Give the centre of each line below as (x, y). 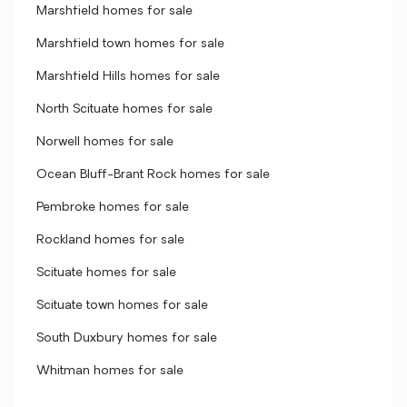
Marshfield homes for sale (114, 11)
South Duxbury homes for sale (127, 338)
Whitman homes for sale (110, 371)
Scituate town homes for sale (122, 306)
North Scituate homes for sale (124, 109)
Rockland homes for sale (110, 240)
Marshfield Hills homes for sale (128, 77)
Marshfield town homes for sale (130, 44)
